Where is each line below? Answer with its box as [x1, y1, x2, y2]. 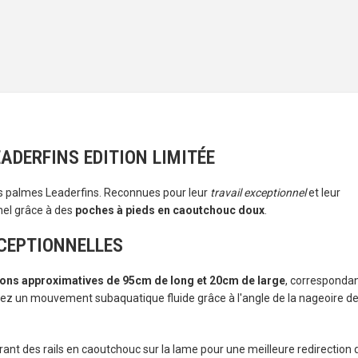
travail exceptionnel [210, 186, 306, 199]
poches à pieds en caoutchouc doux [75, 204, 265, 217]
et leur [306, 186, 340, 199]
